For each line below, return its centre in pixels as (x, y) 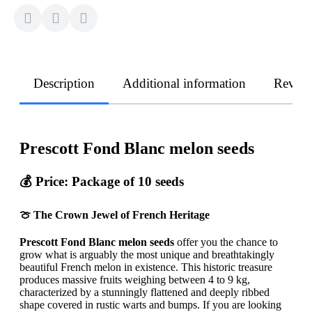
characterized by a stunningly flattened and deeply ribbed (145, 292)
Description (64, 83)
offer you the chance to (226, 242)
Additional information (184, 83)
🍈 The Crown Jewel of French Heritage (115, 215)
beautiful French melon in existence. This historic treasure (146, 267)
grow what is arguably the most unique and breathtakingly (147, 255)
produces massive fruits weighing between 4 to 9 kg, (135, 280)
